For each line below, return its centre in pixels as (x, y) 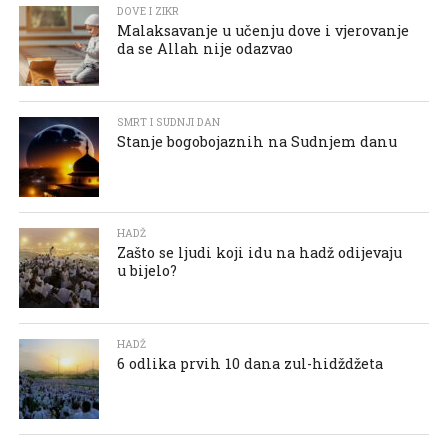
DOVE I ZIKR (148, 10)
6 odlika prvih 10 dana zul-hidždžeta (250, 363)
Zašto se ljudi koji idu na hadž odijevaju (260, 252)
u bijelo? (147, 270)
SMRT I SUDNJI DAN (169, 121)
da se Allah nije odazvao (205, 48)
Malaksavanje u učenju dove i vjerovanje (263, 30)
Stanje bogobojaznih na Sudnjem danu (257, 141)
